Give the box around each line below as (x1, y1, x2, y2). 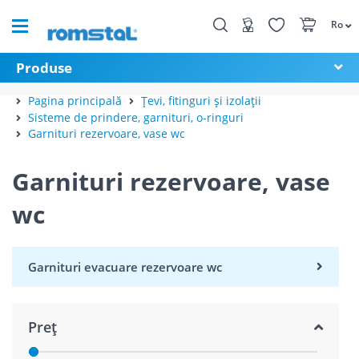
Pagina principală (28, 92, 122, 108)
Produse (16, 58, 72, 77)
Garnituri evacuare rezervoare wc (28, 259, 222, 276)
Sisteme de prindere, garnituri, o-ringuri (28, 109, 244, 125)
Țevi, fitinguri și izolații (141, 92, 261, 108)
